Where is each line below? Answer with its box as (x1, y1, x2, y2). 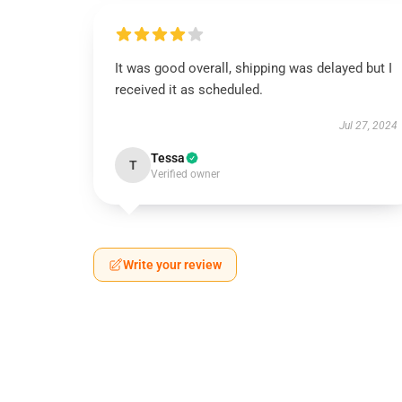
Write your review (123, 258, 222, 272)
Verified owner (151, 168, 220, 180)
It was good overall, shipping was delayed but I (115, 60, 392, 76)
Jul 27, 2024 (338, 119, 398, 132)
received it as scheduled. (115, 82, 263, 98)
